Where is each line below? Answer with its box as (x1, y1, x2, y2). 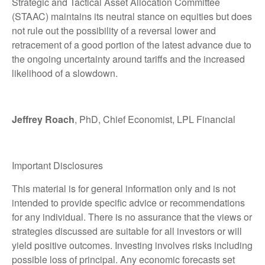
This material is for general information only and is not (12, 181, 235, 195)
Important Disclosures (12, 158, 103, 172)
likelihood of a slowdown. (12, 66, 118, 80)
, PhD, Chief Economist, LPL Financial (75, 112, 235, 126)
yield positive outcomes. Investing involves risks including (12, 238, 253, 252)
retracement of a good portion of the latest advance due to (12, 37, 251, 51)
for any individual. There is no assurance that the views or (12, 209, 252, 224)
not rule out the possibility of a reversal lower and (12, 23, 216, 37)
